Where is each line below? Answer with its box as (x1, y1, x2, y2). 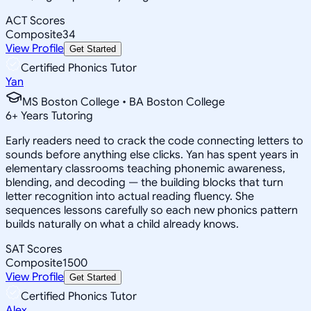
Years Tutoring (18, 108, 93, 123)
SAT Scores (6, 242, 62, 256)
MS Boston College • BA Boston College (22, 94, 225, 109)
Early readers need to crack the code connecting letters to (6, 133, 303, 148)
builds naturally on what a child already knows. (6, 217, 239, 231)
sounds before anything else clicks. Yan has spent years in (6, 147, 299, 162)
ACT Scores (6, 13, 65, 28)
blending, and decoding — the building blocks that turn (6, 175, 283, 190)
